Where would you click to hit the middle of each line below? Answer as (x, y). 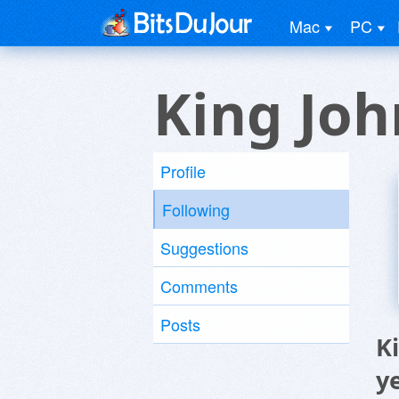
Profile (183, 171)
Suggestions (204, 248)
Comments (199, 286)
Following (196, 209)
